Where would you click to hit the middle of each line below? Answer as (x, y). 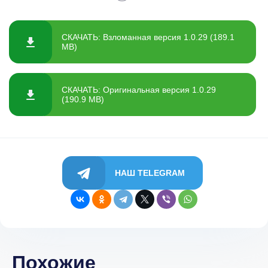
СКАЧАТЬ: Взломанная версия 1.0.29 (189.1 (148, 37)
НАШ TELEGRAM (150, 173)
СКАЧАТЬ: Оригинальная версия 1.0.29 (139, 90)
